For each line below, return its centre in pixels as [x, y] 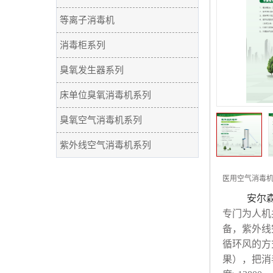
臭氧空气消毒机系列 [101, 120]
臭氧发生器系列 [92, 70]
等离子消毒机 [87, 20]
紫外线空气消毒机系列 [105, 145]
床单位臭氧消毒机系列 [105, 95]
